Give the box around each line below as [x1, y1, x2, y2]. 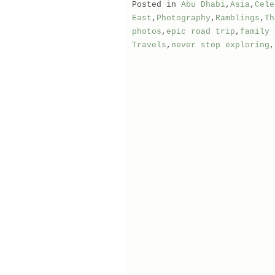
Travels [131, 41, 166, 50]
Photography [156, 14, 211, 23]
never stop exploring [171, 41, 269, 50]
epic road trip [166, 27, 235, 36]
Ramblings [215, 14, 260, 23]
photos [131, 27, 161, 36]
